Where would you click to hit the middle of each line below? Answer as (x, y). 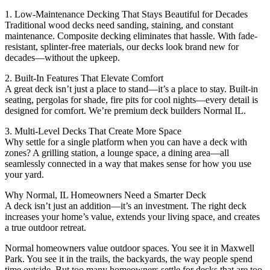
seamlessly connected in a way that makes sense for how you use (128, 163)
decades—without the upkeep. (62, 57)
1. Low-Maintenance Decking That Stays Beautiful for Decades (126, 14)
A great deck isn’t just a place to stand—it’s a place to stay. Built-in (131, 89)
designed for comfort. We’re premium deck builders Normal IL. (125, 110)
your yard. (24, 174)
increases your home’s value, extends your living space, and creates (132, 216)
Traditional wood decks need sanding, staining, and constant (119, 25)
